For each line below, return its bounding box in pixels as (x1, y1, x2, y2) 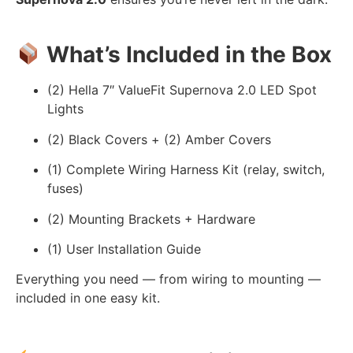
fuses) (47, 180, 84, 197)
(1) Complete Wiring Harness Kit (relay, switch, (47, 162, 325, 178)
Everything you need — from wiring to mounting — (16, 271, 321, 288)
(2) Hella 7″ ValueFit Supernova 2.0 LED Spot (47, 82, 317, 98)
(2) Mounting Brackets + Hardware (47, 210, 255, 227)
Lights (47, 101, 84, 117)
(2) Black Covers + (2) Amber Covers (47, 131, 271, 147)
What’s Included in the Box (46, 41, 332, 69)
